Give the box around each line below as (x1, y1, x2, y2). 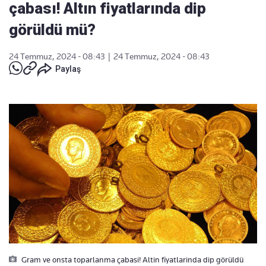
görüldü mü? (9, 21, 96, 39)
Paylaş (55, 64, 81, 74)
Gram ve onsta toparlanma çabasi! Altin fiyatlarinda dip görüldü (20, 255, 243, 265)
